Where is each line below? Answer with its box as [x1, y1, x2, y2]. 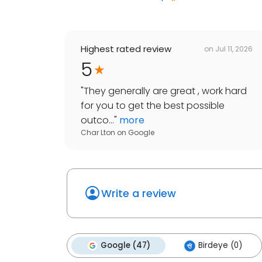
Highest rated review [81, 43, 171, 56]
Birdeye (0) [198, 240, 242, 251]
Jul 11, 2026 [215, 43, 253, 54]
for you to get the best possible [81, 99, 225, 113]
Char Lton [81, 127, 115, 138]
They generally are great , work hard [84, 84, 247, 98]
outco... [81, 113, 114, 127]
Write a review [101, 186, 176, 201]
